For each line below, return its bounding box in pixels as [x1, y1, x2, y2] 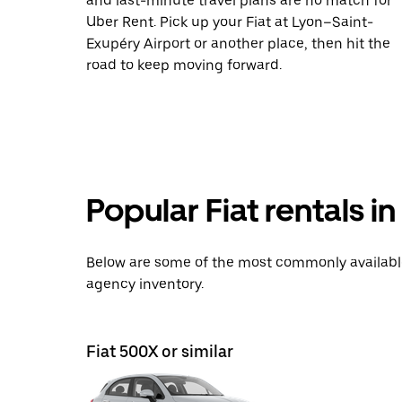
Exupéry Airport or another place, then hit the [86, 35, 390, 52]
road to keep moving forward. [86, 57, 282, 74]
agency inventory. [86, 275, 204, 293]
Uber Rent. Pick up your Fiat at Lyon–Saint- [86, 13, 373, 31]
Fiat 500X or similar [86, 342, 233, 361]
